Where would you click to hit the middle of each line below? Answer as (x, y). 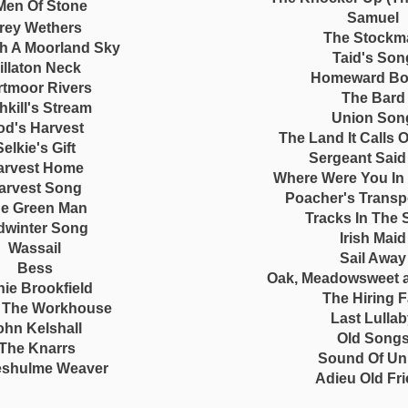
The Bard (373, 98)
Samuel (373, 18)
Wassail (35, 248)
